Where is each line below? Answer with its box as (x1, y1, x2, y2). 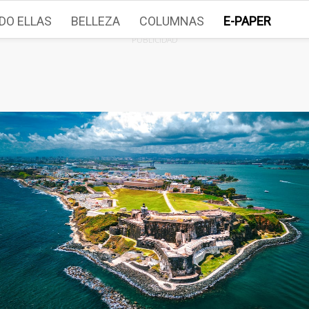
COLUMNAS (139, 14, 204, 28)
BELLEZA (71, 14, 120, 28)
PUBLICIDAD (132, 34, 177, 46)
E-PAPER (223, 14, 271, 28)
